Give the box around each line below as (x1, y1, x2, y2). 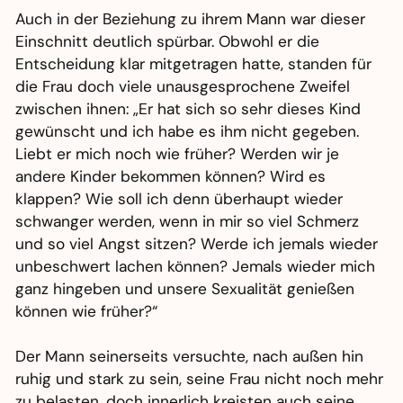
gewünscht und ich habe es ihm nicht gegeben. (15, 121, 360, 142)
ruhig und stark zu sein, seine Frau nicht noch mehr (15, 369, 384, 390)
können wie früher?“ (15, 301, 158, 322)
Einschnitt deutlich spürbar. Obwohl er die (15, 31, 320, 52)
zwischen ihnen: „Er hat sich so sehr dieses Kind (15, 99, 362, 120)
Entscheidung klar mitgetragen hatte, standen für (15, 54, 372, 75)
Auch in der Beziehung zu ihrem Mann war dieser (15, 9, 366, 30)
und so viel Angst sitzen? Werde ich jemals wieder (15, 234, 379, 255)
